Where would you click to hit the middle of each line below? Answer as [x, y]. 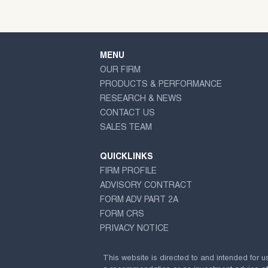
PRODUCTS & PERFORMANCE [161, 85]
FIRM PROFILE [128, 172]
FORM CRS [122, 215]
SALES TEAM [126, 128]
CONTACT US [127, 113]
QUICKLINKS [127, 158]
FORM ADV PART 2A [139, 201]
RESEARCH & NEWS [141, 99]
